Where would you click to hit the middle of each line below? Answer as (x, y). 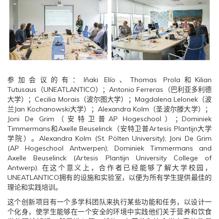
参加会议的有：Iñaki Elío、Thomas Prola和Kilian (109, 80)
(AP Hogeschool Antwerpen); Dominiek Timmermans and (109, 148)
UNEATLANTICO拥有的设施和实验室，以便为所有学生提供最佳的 (109, 178)
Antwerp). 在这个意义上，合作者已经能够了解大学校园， (109, 168)
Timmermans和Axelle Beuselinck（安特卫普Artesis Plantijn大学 (109, 129)
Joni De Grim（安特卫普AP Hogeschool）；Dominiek (109, 119)
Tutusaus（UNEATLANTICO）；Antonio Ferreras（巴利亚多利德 (109, 90)
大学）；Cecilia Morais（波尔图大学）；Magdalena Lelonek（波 (109, 99)
